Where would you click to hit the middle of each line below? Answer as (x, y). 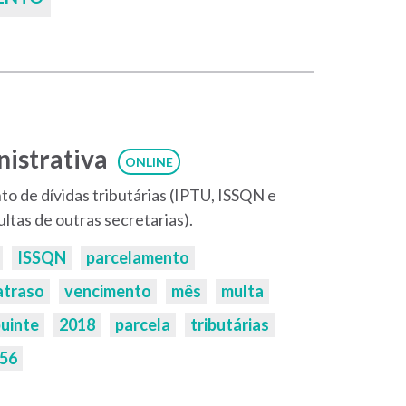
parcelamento (137, 257)
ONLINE (149, 162)
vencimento (107, 291)
